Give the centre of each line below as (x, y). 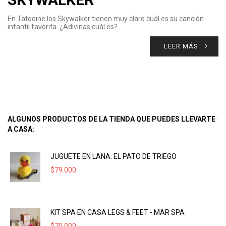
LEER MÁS (181, 46)
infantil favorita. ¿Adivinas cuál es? (63, 27)
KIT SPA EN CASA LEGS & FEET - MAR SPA (118, 212)
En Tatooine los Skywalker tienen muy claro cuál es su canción (106, 19)
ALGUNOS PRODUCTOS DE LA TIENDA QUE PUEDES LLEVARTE (111, 119)
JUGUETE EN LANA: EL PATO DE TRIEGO (114, 156)
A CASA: (21, 129)
